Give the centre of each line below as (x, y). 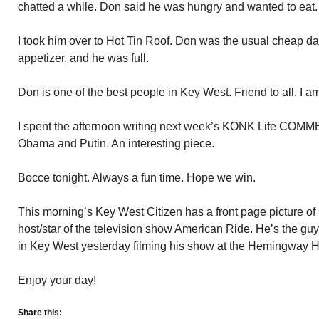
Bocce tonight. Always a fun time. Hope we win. (137, 178)
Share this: (40, 313)
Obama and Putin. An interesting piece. (116, 143)
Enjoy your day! (57, 280)
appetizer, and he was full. (83, 58)
